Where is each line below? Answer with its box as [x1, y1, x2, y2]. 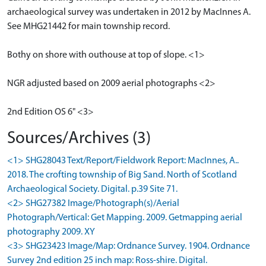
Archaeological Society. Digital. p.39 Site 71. [7, 184, 178, 194]
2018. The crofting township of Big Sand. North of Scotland [7, 170, 237, 180]
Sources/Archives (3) [7, 129, 151, 147]
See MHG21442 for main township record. [7, 21, 170, 31]
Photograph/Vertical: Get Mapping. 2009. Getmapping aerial [7, 213, 242, 223]
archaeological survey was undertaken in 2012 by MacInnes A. [7, 7, 251, 17]
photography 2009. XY [7, 227, 95, 237]
